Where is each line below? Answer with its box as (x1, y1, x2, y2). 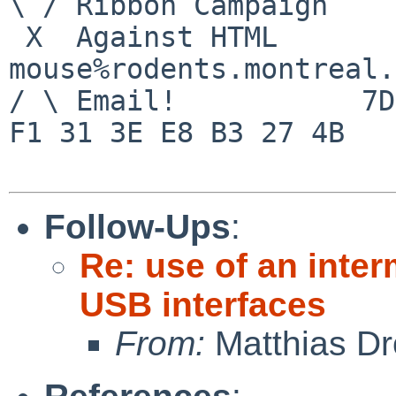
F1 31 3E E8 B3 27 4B (9, 116, 345, 148)
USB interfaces (80, 285, 326, 324)
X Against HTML (9, 20, 26, 53)
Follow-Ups (44, 207, 231, 246)
